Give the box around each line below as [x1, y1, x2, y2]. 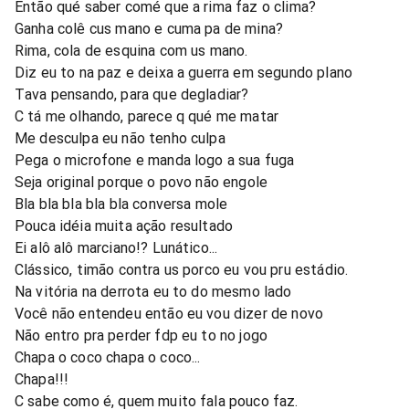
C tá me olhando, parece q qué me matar [15, 107, 279, 125]
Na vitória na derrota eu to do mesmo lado [15, 282, 292, 300]
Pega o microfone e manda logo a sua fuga [15, 151, 295, 169]
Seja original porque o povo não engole [15, 173, 268, 191]
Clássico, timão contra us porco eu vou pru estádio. [15, 260, 349, 278]
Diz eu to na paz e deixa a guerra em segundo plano [15, 63, 352, 81]
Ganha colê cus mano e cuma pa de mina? [15, 19, 284, 37]
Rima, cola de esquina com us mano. [15, 41, 248, 59]
